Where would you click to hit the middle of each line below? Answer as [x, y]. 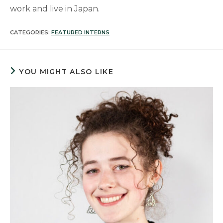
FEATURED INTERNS [80, 32]
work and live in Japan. [55, 9]
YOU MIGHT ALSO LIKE [66, 72]
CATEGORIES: [31, 32]
